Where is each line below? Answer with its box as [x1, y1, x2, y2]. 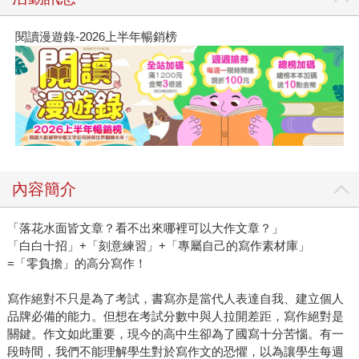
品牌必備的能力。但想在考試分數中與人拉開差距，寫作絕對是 [6, 309, 344, 324]
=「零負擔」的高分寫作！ [6, 256, 147, 271]
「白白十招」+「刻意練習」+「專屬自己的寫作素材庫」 [6, 239, 310, 253]
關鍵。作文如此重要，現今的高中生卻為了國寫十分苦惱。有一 [6, 327, 344, 341]
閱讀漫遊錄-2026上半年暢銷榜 [14, 29, 177, 43]
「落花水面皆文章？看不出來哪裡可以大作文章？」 [6, 221, 284, 236]
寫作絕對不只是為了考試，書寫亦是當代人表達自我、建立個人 [6, 292, 344, 306]
